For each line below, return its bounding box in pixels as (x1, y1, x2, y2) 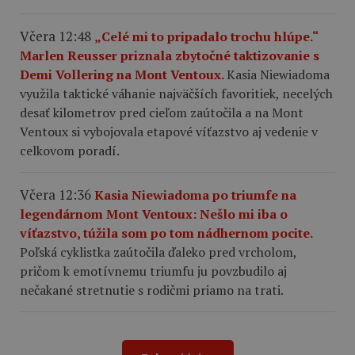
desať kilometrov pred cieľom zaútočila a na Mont (20, 103, 303, 121)
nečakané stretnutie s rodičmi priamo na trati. (20, 281, 284, 299)
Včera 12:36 (20, 185, 91, 204)
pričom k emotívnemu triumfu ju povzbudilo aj (20, 261, 287, 280)
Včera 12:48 (20, 26, 91, 45)
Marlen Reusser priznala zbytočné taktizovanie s (20, 46, 319, 64)
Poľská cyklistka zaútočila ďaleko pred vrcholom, (20, 242, 296, 261)
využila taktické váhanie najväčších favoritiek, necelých (20, 84, 333, 102)
